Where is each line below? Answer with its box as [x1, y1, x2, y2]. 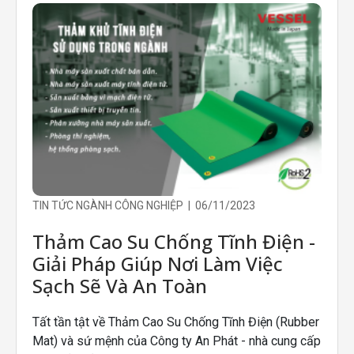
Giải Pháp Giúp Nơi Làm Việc [32, 250, 283, 277]
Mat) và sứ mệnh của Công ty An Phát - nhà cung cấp [32, 333, 321, 348]
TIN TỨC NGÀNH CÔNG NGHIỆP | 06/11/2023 [32, 199, 255, 212]
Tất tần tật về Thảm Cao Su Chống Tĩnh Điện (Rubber [32, 314, 319, 330]
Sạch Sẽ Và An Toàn [32, 273, 207, 299]
